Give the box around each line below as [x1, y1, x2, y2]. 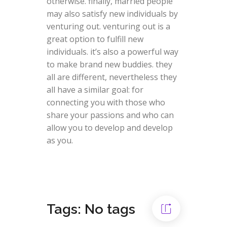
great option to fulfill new [46, 33, 143, 45]
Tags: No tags [46, 201, 135, 217]
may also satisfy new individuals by [46, 8, 178, 20]
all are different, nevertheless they [46, 71, 177, 83]
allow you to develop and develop [46, 122, 173, 134]
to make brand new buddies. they [46, 59, 172, 70]
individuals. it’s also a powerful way [46, 46, 178, 58]
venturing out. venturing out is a [46, 21, 170, 32]
